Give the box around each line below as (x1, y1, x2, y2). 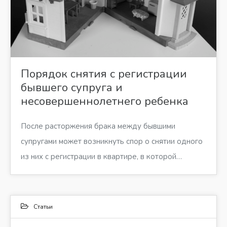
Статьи (33, 203, 53, 211)
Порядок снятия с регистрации (21, 66, 187, 82)
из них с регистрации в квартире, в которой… (21, 152, 182, 162)
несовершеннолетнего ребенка (21, 94, 188, 109)
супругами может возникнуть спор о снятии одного (21, 136, 203, 147)
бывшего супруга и (21, 80, 123, 96)
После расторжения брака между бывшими (21, 121, 175, 132)
